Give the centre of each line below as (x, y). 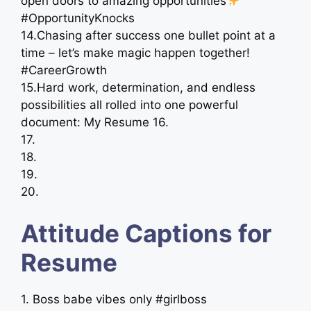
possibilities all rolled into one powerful (129, 105)
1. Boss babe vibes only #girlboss (114, 299)
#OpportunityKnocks (78, 18)
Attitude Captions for (146, 233)
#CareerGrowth (64, 70)
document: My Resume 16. (95, 122)
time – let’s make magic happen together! (135, 53)
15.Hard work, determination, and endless (138, 87)
